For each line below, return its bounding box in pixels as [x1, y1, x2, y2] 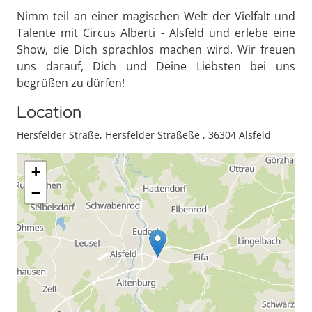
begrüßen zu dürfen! [17, 75, 125, 91]
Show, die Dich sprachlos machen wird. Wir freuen [17, 42, 295, 57]
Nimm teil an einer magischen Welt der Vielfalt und [17, 8, 295, 24]
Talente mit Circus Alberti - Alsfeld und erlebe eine [17, 25, 295, 40]
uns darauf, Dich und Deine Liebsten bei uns [17, 58, 295, 74]
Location [17, 101, 81, 123]
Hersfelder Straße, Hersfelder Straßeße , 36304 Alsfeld [17, 128, 271, 141]
